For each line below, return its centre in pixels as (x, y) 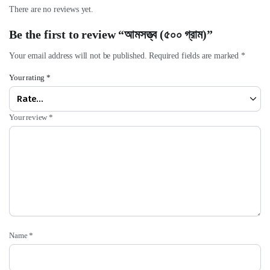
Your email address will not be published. (78, 56)
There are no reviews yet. (51, 9)
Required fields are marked (195, 56)
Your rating (28, 77)
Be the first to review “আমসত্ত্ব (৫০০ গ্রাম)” (111, 34)
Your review (29, 117)
